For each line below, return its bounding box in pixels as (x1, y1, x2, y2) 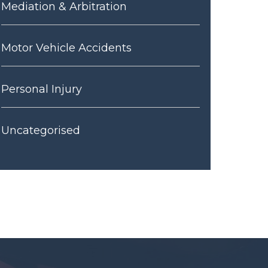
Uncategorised (1, 124, 80, 137)
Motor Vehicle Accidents (1, 41, 132, 54)
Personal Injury (1, 83, 82, 96)
